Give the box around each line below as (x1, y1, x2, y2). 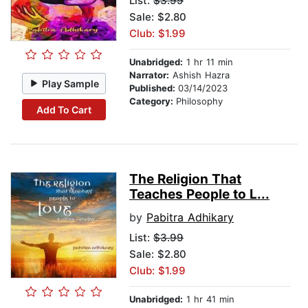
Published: (129, 82, 178, 94)
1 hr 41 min (183, 294, 234, 305)
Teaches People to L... (129, 186, 269, 203)
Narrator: (129, 69, 169, 81)
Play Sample (42, 77, 100, 89)
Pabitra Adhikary (146, 210, 234, 225)
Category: (129, 96, 176, 107)
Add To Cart (36, 103, 91, 115)
